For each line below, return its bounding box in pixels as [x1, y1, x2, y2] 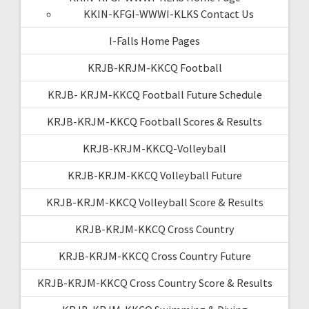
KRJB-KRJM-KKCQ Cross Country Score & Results [37, 275, 272, 290]
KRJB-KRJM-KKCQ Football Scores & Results [47, 114, 262, 128]
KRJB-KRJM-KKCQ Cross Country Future [58, 248, 251, 263]
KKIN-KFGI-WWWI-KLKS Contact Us [83, 6, 254, 21]
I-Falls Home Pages [109, 33, 200, 48]
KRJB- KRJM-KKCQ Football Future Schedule [47, 87, 262, 101]
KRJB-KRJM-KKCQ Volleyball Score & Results [46, 195, 263, 209]
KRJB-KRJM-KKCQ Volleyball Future [67, 168, 242, 182]
